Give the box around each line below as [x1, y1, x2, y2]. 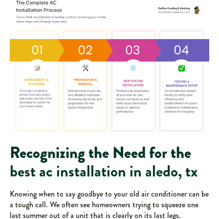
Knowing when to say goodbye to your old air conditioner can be [10, 188, 209, 200]
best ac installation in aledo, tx [10, 160, 197, 183]
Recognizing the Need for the [10, 141, 191, 165]
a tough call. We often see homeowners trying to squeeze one [10, 199, 198, 211]
